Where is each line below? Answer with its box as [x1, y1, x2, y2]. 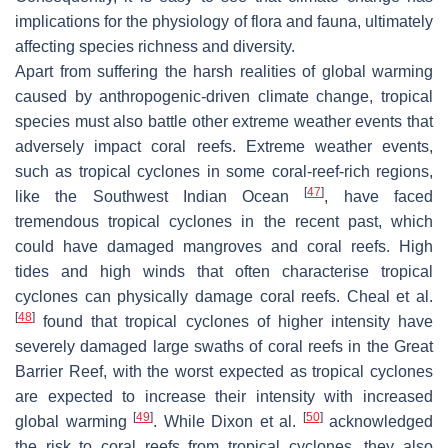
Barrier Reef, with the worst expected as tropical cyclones [15, 363, 433, 381]
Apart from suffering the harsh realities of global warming [15, 63, 433, 81]
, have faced [324, 188, 434, 206]
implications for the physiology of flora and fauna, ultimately [15, 13, 433, 31]
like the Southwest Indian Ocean [15, 188, 305, 206]
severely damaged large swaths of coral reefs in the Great [15, 338, 433, 356]
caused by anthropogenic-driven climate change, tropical [15, 88, 433, 106]
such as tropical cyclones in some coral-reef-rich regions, [15, 163, 433, 181]
